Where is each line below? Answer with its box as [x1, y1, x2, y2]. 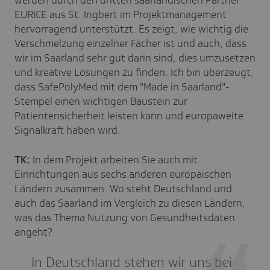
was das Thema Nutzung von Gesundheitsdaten [14, 210, 235, 224]
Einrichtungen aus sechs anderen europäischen [14, 167, 231, 181]
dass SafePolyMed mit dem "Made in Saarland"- [14, 80, 230, 93]
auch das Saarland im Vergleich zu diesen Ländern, [14, 196, 245, 210]
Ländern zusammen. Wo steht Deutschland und [14, 181, 232, 195]
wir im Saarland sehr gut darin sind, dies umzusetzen [14, 51, 256, 64]
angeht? [14, 225, 52, 239]
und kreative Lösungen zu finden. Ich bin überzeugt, [14, 65, 254, 79]
